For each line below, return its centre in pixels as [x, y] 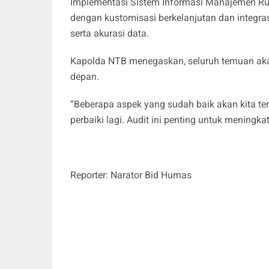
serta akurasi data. [110, 33]
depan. [85, 76]
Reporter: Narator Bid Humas [131, 175]
